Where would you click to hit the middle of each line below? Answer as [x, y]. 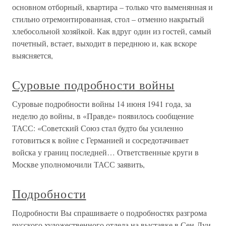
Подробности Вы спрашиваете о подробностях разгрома [109, 213]
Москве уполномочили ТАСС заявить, [78, 164]
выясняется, [33, 55]
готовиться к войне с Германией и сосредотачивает [100, 140]
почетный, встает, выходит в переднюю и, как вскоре [104, 43]
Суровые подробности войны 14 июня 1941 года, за [102, 104]
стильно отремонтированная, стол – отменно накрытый [108, 19]
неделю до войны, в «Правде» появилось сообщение [103, 116]
